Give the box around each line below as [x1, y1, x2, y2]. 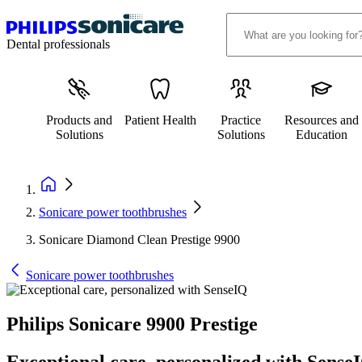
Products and [46, 113, 112, 127]
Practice [221, 113, 261, 127]
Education [296, 128, 347, 141]
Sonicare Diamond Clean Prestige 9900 [39, 233, 240, 246]
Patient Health [124, 113, 196, 127]
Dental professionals [6, 36, 110, 51]
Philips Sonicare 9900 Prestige [6, 313, 258, 335]
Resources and [284, 113, 359, 127]
